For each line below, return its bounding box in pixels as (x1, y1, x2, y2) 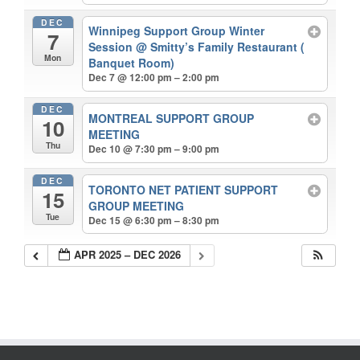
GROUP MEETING (88, 197, 185, 214)
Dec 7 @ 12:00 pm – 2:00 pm (88, 70, 220, 85)
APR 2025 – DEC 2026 (74, 246, 182, 262)
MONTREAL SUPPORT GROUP (88, 109, 255, 126)
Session (88, 39, 137, 55)
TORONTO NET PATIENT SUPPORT (88, 181, 279, 198)
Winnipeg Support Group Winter (88, 22, 265, 39)
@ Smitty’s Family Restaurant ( (136, 39, 305, 55)
